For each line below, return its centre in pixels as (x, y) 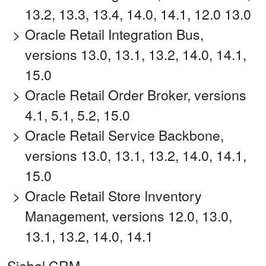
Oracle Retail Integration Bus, (114, 34)
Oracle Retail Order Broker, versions (136, 95)
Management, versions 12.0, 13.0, (129, 216)
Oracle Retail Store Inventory (113, 196)
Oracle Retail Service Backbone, (124, 135)
